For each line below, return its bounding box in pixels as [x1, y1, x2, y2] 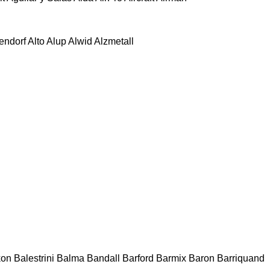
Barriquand [217, 253, 265, 263]
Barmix [156, 253, 186, 263]
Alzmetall [94, 36, 134, 46]
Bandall [87, 253, 120, 263]
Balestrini [14, 253, 54, 263]
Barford [122, 253, 154, 263]
